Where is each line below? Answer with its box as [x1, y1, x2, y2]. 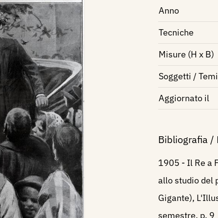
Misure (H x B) [158, 49, 214, 60]
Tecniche [158, 27, 194, 38]
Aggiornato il [158, 92, 209, 104]
